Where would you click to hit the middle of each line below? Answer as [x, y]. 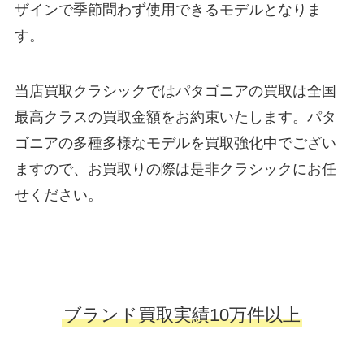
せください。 [58, 195]
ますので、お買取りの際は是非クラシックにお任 [175, 169]
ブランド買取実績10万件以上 [182, 314]
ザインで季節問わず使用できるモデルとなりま [168, 10]
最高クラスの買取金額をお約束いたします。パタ [175, 117]
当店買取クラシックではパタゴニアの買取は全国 [175, 91]
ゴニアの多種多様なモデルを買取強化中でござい [175, 143]
